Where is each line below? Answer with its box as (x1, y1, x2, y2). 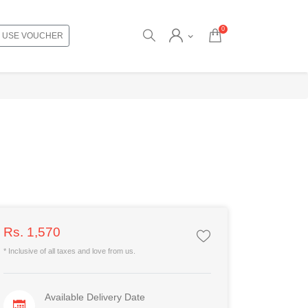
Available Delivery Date (44, 291, 145, 302)
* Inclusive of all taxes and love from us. (3, 247, 135, 255)
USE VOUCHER (1, 30, 63, 41)
